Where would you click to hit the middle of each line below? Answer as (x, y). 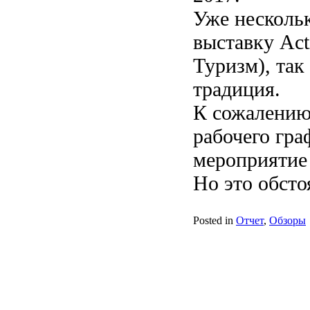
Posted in (213, 220)
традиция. (237, 89)
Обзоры (288, 220)
